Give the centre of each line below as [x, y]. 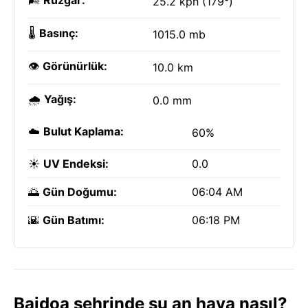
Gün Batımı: [74, 220]
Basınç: [59, 33]
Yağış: [60, 99]
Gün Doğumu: [80, 192]
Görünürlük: [75, 66]
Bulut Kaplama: [84, 131]
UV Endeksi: [76, 164]
